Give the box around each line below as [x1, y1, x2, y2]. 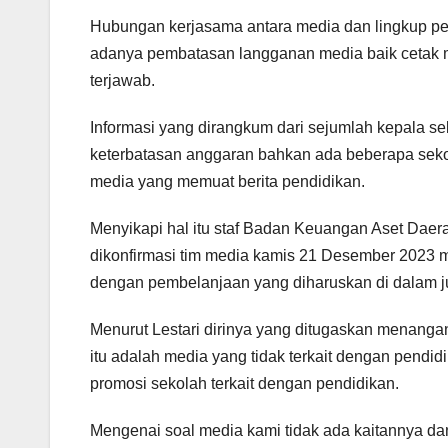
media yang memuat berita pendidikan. [90, 172, 365, 190]
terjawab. [90, 71, 155, 89]
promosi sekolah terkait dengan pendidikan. [90, 374, 399, 392]
